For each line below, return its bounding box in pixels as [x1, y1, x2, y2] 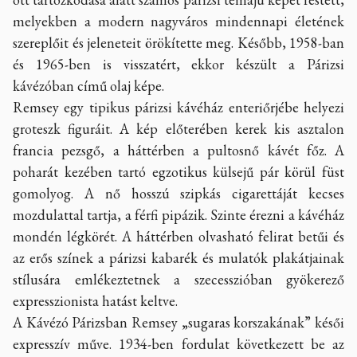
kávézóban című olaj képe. [13, 76, 164, 95]
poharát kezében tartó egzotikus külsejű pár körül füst [13, 162, 344, 181]
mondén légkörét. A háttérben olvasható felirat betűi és [13, 226, 344, 245]
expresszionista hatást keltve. [13, 291, 178, 310]
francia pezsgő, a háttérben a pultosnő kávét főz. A [13, 140, 344, 159]
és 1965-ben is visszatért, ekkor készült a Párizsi [13, 54, 344, 73]
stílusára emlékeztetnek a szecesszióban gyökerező [13, 269, 344, 288]
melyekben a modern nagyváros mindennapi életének [13, 11, 344, 30]
